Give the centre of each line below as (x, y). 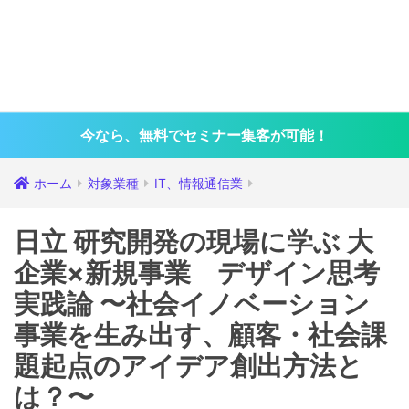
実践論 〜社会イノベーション (192, 304)
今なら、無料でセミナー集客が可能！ (204, 135)
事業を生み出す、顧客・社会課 (200, 335)
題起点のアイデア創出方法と (189, 366)
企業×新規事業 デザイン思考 (197, 273)
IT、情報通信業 (199, 184)
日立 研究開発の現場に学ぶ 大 (194, 241)
